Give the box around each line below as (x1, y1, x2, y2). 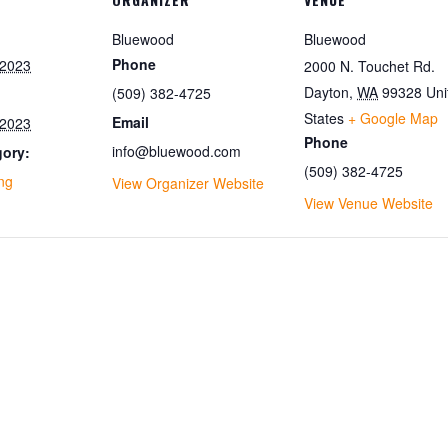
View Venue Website (304, 193, 433, 213)
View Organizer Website (112, 173, 264, 193)
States (304, 108, 344, 128)
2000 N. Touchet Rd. (304, 56, 435, 76)
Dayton (304, 82, 349, 102)
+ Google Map (348, 108, 438, 128)
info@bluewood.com (112, 141, 241, 161)
